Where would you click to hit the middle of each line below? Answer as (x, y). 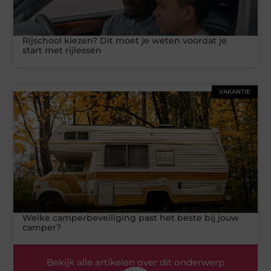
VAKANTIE (234, 91)
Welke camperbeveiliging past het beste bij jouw (131, 218)
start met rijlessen (62, 50)
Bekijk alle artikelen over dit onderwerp (135, 263)
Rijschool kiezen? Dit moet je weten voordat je (125, 40)
